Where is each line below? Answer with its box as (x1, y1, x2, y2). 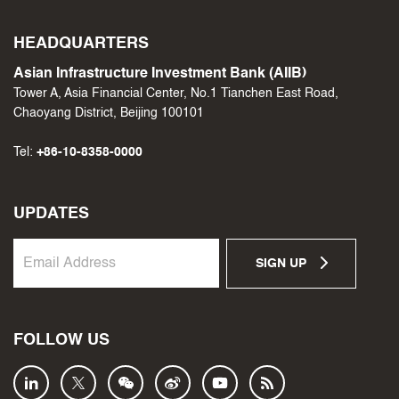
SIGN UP (255, 256, 310, 270)
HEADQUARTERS (13, 35, 149, 52)
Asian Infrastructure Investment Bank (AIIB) (13, 66, 306, 81)
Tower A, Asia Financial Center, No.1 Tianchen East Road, (13, 86, 338, 100)
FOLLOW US (13, 331, 110, 348)
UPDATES (13, 205, 89, 222)
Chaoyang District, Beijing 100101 (13, 106, 204, 119)
